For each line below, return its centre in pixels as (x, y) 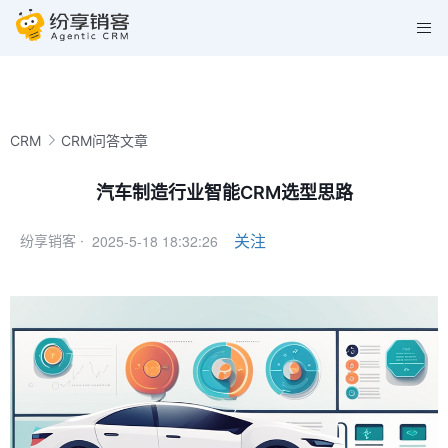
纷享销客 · (52, 240)
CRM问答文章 (104, 140)
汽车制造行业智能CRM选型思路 (224, 192)
